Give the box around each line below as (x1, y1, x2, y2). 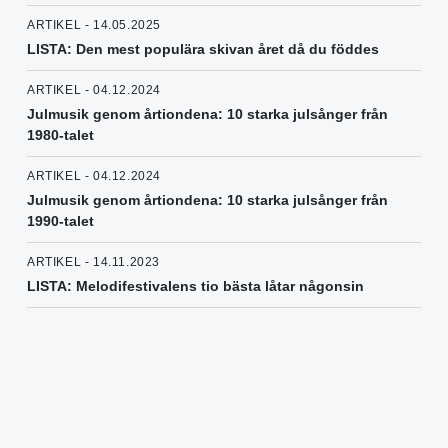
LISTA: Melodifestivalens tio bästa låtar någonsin (27, 278, 364, 295)
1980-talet (27, 127, 94, 144)
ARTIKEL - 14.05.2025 (27, 18, 161, 33)
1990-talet (27, 213, 94, 230)
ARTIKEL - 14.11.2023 (27, 255, 160, 270)
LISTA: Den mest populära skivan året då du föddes (27, 41, 379, 58)
